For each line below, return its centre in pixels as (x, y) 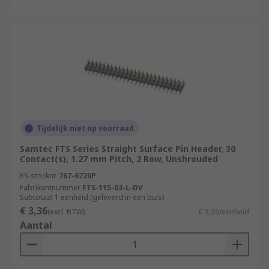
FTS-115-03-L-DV (113, 188)
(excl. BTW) (66, 212)
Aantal (36, 225)
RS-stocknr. (38, 176)
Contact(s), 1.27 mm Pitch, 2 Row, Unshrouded (119, 159)
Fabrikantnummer (50, 188)
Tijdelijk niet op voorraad (85, 128)
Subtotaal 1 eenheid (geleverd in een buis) (92, 197)
